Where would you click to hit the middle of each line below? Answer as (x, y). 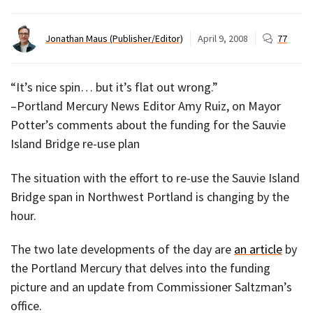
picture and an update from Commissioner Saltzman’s (151, 287)
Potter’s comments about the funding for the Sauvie (148, 125)
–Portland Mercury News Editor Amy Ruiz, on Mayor (146, 106)
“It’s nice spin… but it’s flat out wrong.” (114, 87)
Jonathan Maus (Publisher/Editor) (114, 38)
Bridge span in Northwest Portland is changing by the (150, 196)
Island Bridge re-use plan (75, 144)
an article (258, 249)
